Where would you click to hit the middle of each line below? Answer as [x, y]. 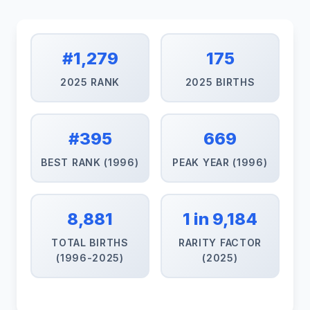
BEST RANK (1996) [90, 162]
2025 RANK [90, 82]
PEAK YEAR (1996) [220, 162]
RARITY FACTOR [220, 243]
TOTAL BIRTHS [90, 243]
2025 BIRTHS [220, 82]
